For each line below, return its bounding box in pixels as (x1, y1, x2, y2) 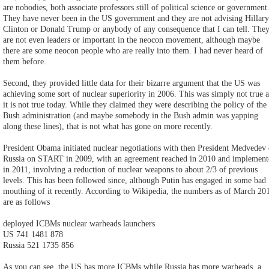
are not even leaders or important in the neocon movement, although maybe (3, 35, 260, 44)
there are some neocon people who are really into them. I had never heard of (3, 46, 263, 55)
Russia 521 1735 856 (3, 240, 74, 250)
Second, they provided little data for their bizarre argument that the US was (3, 78, 260, 88)
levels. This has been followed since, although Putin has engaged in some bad (3, 175, 266, 185)
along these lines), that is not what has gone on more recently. (3, 121, 213, 131)
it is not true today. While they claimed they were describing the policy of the (3, 100, 267, 109)
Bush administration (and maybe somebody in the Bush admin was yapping (3, 110, 258, 120)
